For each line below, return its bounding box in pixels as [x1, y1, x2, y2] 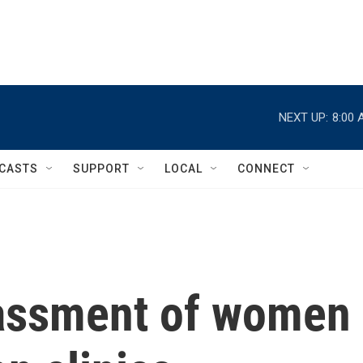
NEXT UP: [279, 109, 328, 125]
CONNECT [237, 162, 295, 175]
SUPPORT [73, 162, 130, 175]
